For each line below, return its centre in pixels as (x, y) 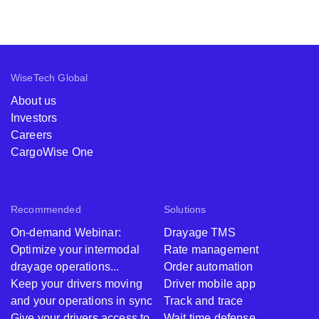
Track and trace (204, 301)
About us (34, 101)
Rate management (211, 250)
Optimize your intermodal (75, 250)
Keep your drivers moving (77, 284)
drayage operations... (65, 267)
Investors (34, 118)
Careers (32, 135)
